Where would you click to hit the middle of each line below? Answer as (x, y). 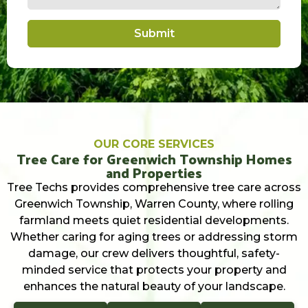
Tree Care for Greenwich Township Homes (154, 159)
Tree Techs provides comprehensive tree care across (154, 188)
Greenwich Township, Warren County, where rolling (154, 204)
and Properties (154, 173)
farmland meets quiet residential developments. (154, 221)
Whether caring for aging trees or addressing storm (154, 237)
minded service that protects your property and (154, 270)
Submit (154, 34)
